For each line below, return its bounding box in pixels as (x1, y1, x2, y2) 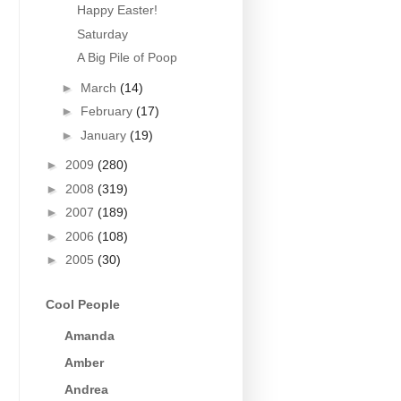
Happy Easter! (76, 3, 158, 18)
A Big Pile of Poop (76, 50, 177, 65)
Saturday (76, 26, 128, 41)
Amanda (64, 328, 115, 344)
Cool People (46, 296, 120, 311)
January (80, 127, 130, 142)
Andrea (64, 382, 108, 397)
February (80, 104, 136, 119)
